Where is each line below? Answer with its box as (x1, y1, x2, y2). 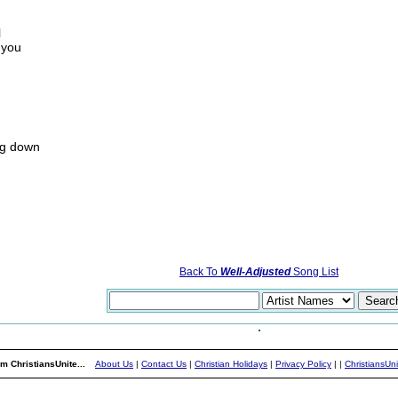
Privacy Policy (275, 359, 331, 369)
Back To (179, 266, 220, 278)
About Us (95, 359, 133, 369)
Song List (291, 266, 338, 278)
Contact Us (141, 359, 187, 369)
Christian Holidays (195, 359, 267, 369)
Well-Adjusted (220, 266, 291, 278)
